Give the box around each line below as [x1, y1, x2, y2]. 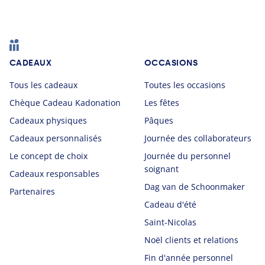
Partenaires [9, 185, 55, 197]
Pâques [144, 114, 173, 126]
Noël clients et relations [144, 234, 238, 245]
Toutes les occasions [144, 79, 225, 91]
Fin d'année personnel [144, 251, 233, 263]
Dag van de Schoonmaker [144, 180, 245, 192]
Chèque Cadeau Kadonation [9, 96, 121, 108]
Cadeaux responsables [9, 167, 99, 179]
